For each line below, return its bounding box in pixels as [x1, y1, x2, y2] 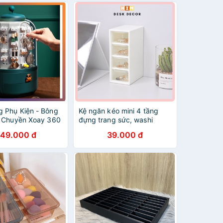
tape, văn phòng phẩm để [78, 124, 164, 133]
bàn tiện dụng [78, 133, 124, 142]
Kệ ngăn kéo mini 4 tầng [78, 107, 158, 115]
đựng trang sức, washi [78, 115, 153, 124]
